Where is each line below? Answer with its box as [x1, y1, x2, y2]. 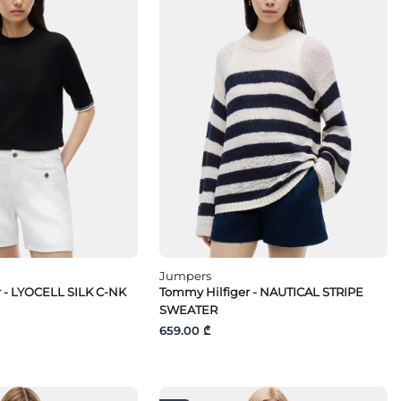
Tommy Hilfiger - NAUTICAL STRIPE [159, 285, 364, 300]
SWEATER [159, 303, 218, 318]
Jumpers [159, 269, 212, 284]
